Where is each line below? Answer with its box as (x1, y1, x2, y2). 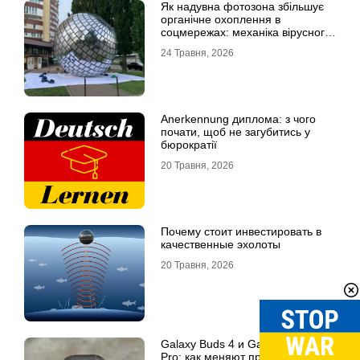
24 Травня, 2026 (161, 47, 234, 59)
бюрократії (161, 138, 217, 152)
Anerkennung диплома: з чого (161, 112, 316, 126)
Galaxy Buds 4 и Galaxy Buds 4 (161, 337, 321, 351)
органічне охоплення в (161, 13, 280, 27)
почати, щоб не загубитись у (161, 125, 310, 139)
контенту (161, 39, 207, 52)
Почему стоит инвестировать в (161, 225, 321, 239)
